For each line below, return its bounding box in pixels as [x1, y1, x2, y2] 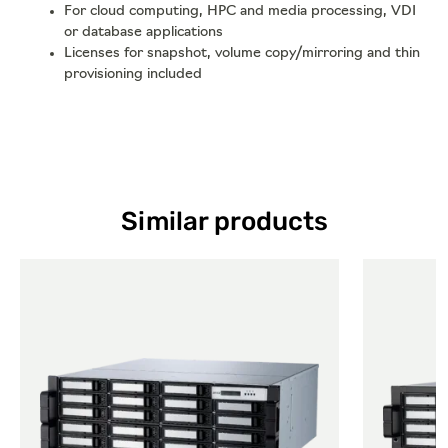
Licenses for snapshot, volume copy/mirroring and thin [64, 46, 420, 62]
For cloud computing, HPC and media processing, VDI [64, 4, 416, 20]
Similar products [120, 206, 328, 238]
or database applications [64, 25, 223, 41]
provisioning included [64, 67, 202, 83]
